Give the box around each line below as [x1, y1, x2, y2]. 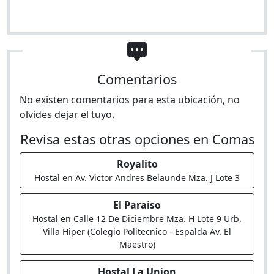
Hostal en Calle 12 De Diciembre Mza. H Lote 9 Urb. [32, 213, 242, 224]
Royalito [116, 157, 158, 171]
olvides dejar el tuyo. [20, 108, 114, 121]
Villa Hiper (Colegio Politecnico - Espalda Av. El [43, 226, 231, 237]
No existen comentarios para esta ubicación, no [20, 93, 240, 106]
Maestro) [119, 239, 155, 250]
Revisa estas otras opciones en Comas [20, 130, 254, 148]
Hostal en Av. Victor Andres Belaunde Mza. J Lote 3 [34, 172, 240, 183]
